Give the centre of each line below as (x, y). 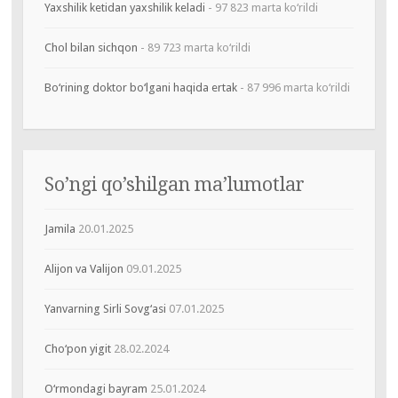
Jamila (60, 228)
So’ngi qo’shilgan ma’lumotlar (174, 184)
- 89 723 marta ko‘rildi (194, 47)
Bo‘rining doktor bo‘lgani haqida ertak (140, 87)
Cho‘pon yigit (77, 348)
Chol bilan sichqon (91, 47)
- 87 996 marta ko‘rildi (293, 87)
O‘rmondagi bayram (96, 388)
